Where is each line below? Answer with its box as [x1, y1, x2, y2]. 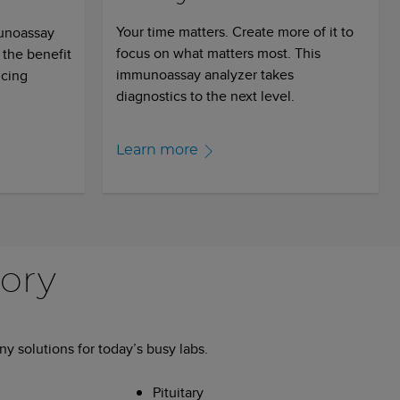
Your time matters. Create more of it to [116, 21, 354, 42]
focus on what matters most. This [116, 42, 321, 63]
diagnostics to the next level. [116, 85, 295, 106]
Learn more [116, 142, 198, 157]
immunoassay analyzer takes [116, 63, 294, 85]
